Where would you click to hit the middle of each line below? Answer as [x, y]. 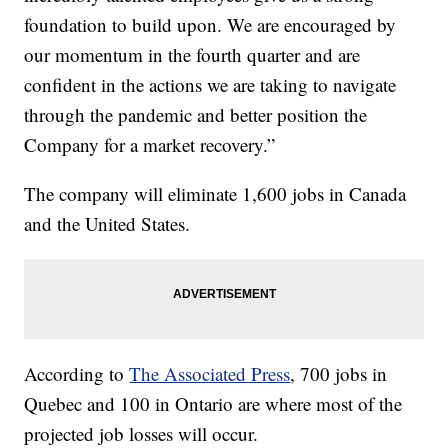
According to [77, 374]
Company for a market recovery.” [150, 145]
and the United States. [107, 224]
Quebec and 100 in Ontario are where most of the [213, 404]
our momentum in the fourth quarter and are [192, 55]
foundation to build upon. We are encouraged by [210, 25]
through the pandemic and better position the [196, 115]
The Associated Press [210, 374]
